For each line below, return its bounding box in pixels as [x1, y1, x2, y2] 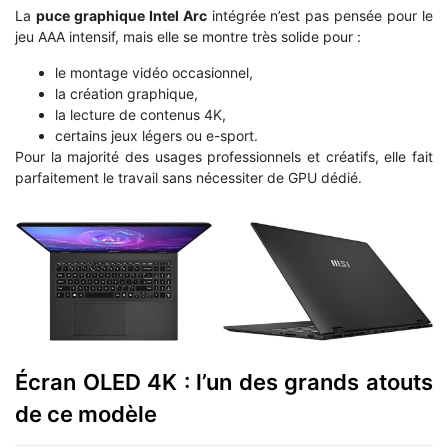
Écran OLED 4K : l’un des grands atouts [15, 369, 433, 396]
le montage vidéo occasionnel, [55, 63, 253, 81]
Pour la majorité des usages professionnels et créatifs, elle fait [15, 147, 433, 165]
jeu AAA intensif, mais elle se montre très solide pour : [15, 28, 361, 46]
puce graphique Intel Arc [35, 7, 207, 25]
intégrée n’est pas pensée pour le [206, 7, 434, 25]
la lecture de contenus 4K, [55, 105, 226, 123]
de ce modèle [15, 401, 157, 428]
